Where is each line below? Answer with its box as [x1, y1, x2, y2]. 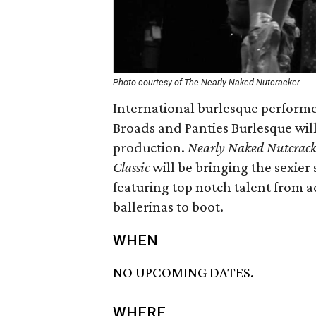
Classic [113, 159, 150, 176]
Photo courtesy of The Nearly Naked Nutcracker [113, 77, 300, 87]
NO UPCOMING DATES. [113, 264, 254, 281]
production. [113, 139, 188, 156]
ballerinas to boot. [113, 198, 224, 215]
